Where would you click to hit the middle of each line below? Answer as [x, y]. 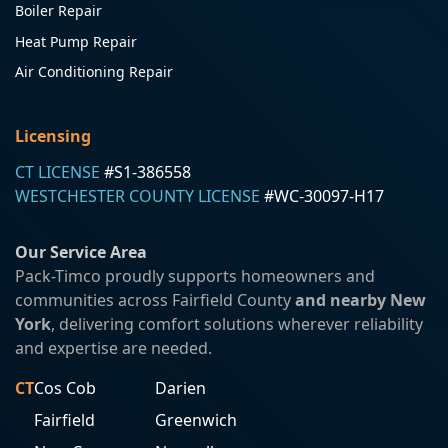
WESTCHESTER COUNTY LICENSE [137, 195]
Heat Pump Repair [76, 41]
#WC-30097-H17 [322, 195]
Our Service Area [81, 251]
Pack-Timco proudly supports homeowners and [195, 275]
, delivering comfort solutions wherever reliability [237, 323]
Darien [180, 387]
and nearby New [360, 299]
